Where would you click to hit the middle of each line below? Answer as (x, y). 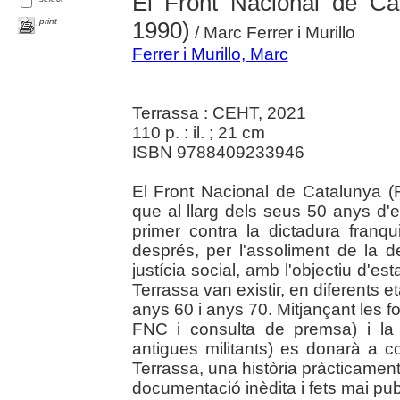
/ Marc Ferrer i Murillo (272, 33)
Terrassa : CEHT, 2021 (219, 113)
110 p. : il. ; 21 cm (198, 133)
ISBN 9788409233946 (218, 153)
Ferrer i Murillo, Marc (210, 54)
